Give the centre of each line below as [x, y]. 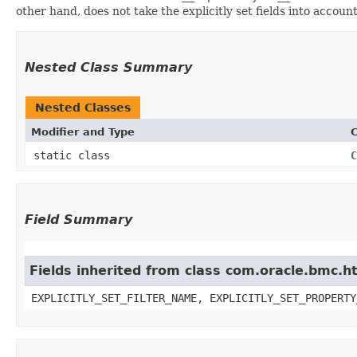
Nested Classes [83, 107]
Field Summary [78, 219]
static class [75, 155]
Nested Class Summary [108, 67]
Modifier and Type [83, 131]
